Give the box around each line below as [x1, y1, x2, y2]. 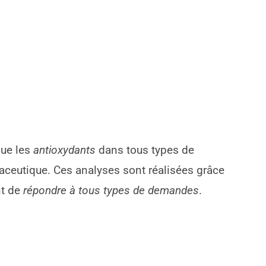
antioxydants [33, 143, 96, 157]
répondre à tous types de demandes [23, 183, 199, 197]
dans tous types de [96, 143, 195, 157]
